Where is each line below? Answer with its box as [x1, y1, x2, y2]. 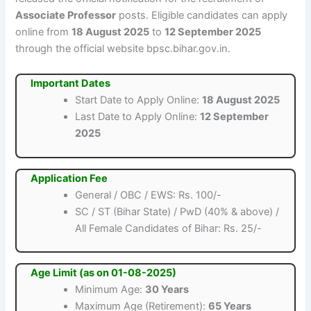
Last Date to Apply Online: [75, 110, 201, 123]
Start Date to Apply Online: [75, 93, 203, 106]
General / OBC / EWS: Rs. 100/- [75, 188, 222, 201]
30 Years [145, 283, 190, 296]
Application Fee [31, 171, 108, 185]
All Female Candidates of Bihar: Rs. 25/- [75, 221, 262, 235]
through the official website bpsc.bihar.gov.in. [15, 42, 231, 56]
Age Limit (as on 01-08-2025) [31, 267, 177, 280]
